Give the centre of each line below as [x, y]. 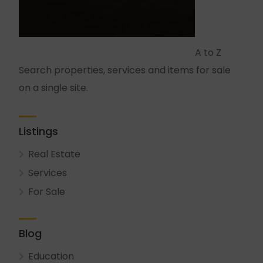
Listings [38, 131]
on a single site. [53, 88]
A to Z [208, 53]
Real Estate [54, 154]
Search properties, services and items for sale [125, 70]
